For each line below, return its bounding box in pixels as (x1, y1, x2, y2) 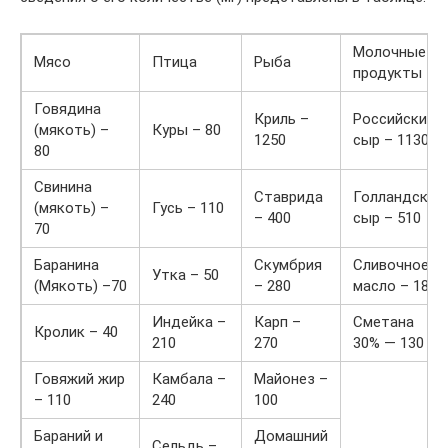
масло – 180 (353, 277, 437, 295)
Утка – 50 (152, 266, 219, 284)
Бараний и (34, 427, 103, 445)
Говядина (34, 100, 101, 118)
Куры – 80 (152, 121, 221, 139)
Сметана (353, 313, 414, 331)
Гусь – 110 (152, 199, 224, 217)
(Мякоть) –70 (34, 277, 127, 295)
